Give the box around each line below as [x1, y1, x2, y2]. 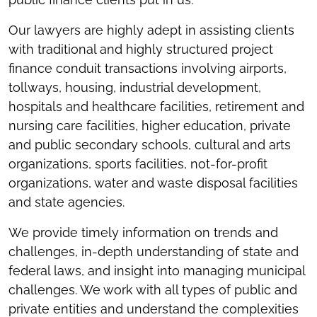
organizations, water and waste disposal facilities [8, 175, 298, 190]
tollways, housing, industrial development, [8, 80, 261, 95]
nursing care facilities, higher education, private [8, 118, 291, 133]
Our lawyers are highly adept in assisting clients [8, 23, 294, 38]
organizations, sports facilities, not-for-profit [8, 156, 267, 171]
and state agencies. [8, 195, 125, 209]
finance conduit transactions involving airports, [8, 61, 287, 76]
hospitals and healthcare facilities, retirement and [8, 99, 304, 114]
